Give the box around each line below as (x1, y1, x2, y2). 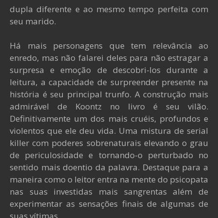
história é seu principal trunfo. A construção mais (10, 89, 208, 100)
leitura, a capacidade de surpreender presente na (10, 76, 208, 88)
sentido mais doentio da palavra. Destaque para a (10, 162, 208, 173)
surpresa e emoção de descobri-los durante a (10, 64, 208, 75)
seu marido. (10, 16, 58, 27)
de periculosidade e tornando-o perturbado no (10, 149, 208, 161)
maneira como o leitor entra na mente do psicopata (10, 174, 208, 185)
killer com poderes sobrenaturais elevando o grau (10, 137, 208, 148)
